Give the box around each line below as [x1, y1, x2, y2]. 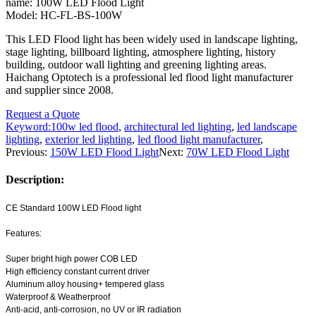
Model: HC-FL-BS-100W [6, 8, 122, 21]
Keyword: [6, 120, 51, 133]
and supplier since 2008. [6, 83, 114, 96]
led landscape [237, 120, 297, 133]
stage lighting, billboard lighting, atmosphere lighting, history [6, 45, 276, 58]
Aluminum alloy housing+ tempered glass [6, 279, 164, 290]
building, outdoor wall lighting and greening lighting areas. [6, 58, 267, 71]
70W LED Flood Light [186, 145, 289, 158]
